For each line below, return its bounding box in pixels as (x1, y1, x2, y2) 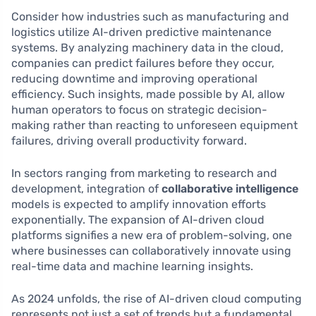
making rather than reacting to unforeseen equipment (11, 119, 298, 133)
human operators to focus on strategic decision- (11, 103, 267, 117)
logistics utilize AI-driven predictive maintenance (11, 25, 272, 39)
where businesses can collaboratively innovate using (11, 244, 291, 258)
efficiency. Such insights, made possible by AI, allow (11, 87, 285, 102)
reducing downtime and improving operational (11, 72, 257, 86)
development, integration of (11, 182, 162, 196)
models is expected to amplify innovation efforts (11, 197, 266, 212)
